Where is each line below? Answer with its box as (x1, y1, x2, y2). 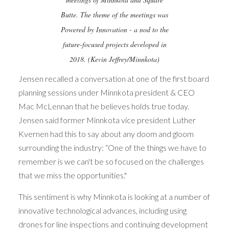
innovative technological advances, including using (18, 205, 187, 216)
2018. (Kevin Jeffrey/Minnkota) (70, 54, 159, 64)
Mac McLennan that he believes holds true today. (18, 101, 189, 111)
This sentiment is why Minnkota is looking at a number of (18, 192, 210, 202)
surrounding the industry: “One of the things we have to (18, 143, 207, 153)
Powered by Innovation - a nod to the (60, 25, 169, 35)
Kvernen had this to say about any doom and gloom (18, 129, 194, 139)
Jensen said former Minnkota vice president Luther (18, 115, 196, 125)
